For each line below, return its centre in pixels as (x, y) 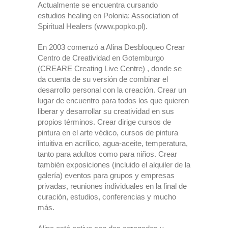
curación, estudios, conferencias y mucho (107, 197)
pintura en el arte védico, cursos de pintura (108, 133)
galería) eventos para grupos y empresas (106, 175)
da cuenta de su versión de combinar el (103, 79)
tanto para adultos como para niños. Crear (107, 154)
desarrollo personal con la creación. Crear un (112, 90)
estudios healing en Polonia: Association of (108, 16)
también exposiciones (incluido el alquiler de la (114, 165)
